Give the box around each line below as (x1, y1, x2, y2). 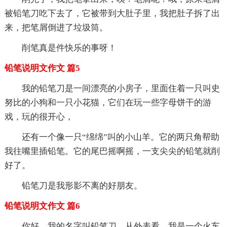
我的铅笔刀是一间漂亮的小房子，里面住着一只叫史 (21, 83, 220, 93)
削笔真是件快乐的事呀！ (21, 43, 117, 53)
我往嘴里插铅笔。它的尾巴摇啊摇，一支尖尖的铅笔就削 (4, 146, 220, 156)
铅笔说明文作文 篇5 (4, 63, 80, 73)
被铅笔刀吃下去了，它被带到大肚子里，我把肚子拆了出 (4, 8, 220, 18)
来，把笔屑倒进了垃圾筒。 (4, 22, 108, 32)
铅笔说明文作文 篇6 (4, 201, 80, 211)
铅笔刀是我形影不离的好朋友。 (21, 180, 142, 191)
